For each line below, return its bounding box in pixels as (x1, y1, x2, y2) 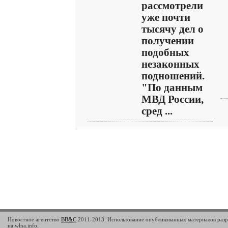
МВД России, (141, 94, 204, 105)
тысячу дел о (141, 23, 204, 35)
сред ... (141, 105, 173, 117)
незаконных (141, 59, 199, 70)
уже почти (141, 12, 190, 23)
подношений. (141, 70, 205, 81)
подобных (141, 47, 189, 58)
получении (141, 35, 194, 46)
